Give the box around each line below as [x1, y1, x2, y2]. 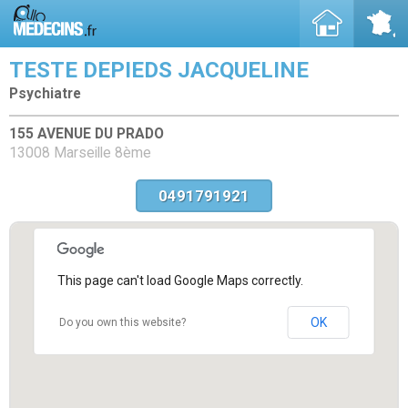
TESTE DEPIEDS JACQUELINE [9, 57, 309, 83]
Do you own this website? [58, 315, 186, 329]
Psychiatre [9, 86, 81, 102]
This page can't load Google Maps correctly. [56, 272, 303, 288]
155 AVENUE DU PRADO [9, 125, 164, 142]
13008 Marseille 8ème [9, 144, 151, 161]
